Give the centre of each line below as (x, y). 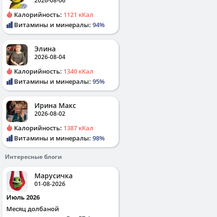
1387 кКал (78, 128)
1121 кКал (78, 14)
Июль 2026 (26, 197)
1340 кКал (78, 71)
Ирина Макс (55, 105)
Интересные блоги (33, 156)
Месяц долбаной (33, 209)
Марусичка (54, 175)
